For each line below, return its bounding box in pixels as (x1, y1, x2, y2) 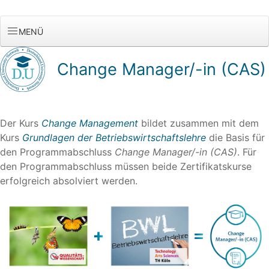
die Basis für (206, 131, 265, 144)
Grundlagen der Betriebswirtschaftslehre (22, 131, 206, 144)
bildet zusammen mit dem (138, 117, 259, 129)
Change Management (41, 117, 138, 129)
